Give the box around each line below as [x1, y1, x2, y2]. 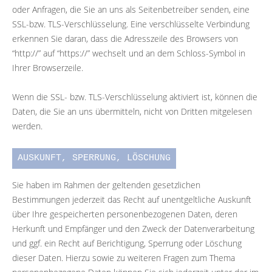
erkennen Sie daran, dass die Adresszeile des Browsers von [12, 32, 238, 44]
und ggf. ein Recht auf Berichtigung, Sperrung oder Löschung [12, 237, 242, 249]
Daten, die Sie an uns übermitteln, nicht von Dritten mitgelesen [12, 105, 252, 117]
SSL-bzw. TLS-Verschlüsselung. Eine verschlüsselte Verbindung [12, 18, 250, 30]
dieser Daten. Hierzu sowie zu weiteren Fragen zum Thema [12, 251, 235, 263]
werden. [12, 120, 42, 132]
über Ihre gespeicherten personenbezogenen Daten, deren [12, 208, 237, 220]
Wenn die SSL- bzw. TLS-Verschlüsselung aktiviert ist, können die [12, 90, 257, 103]
